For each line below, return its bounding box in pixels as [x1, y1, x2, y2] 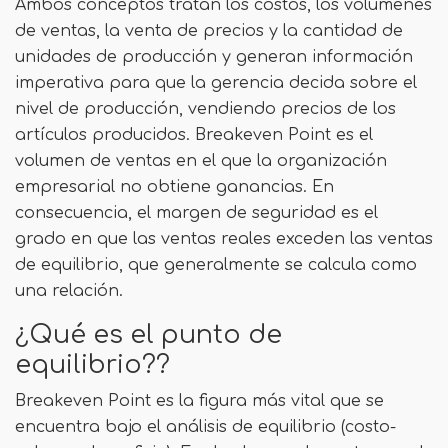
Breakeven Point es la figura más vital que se [15, 392, 384, 410]
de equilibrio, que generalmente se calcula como [15, 256, 417, 274]
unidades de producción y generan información [15, 48, 413, 66]
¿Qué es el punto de [15, 321, 282, 349]
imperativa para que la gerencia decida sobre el [15, 74, 417, 92]
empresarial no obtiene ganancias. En [15, 178, 334, 196]
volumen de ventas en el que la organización [15, 152, 387, 170]
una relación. [15, 282, 123, 300]
